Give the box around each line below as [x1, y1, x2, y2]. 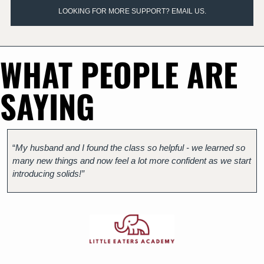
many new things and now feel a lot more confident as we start [12, 156, 251, 166]
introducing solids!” [12, 169, 84, 179]
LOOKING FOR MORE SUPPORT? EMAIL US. [58, 7, 206, 16]
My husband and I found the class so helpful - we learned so [15, 143, 245, 153]
